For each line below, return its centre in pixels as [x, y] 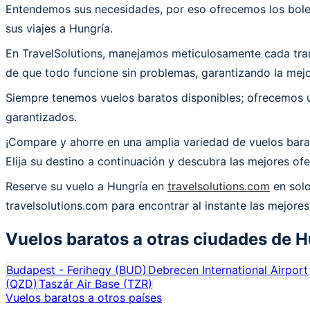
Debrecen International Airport [228, 270]
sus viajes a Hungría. [59, 28]
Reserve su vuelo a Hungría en [86, 186]
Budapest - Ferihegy [59, 270]
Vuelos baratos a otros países [84, 297]
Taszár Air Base [79, 283]
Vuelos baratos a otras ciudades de [148, 239]
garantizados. [41, 117]
